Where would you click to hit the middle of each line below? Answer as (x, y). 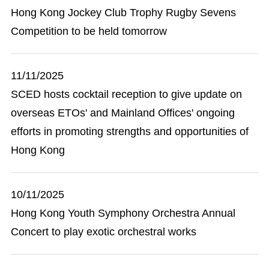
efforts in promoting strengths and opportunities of (130, 131)
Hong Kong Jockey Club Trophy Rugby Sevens (123, 13)
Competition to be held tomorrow (89, 31)
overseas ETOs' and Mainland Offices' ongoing (123, 113)
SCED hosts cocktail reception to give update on (126, 94)
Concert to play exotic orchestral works (104, 232)
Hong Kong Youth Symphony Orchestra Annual (123, 213)
